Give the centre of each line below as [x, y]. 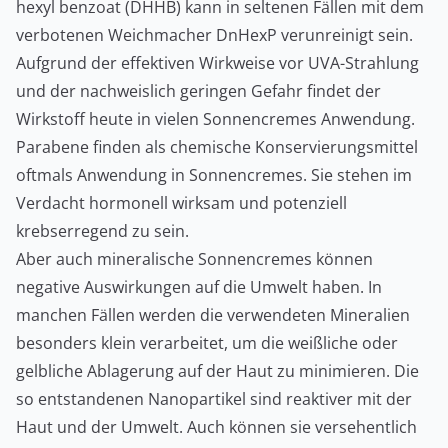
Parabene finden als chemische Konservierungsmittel [217, 146]
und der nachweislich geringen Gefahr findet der [198, 90]
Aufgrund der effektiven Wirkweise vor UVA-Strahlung [217, 62]
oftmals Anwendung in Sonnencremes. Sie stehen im [214, 174]
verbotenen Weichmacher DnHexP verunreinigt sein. [214, 34]
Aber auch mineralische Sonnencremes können [194, 258]
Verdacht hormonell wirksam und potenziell [181, 202]
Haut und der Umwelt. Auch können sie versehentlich [216, 426]
